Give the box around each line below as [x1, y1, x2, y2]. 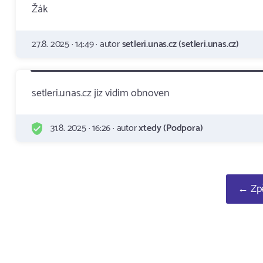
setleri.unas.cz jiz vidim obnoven [32, 85, 170, 102]
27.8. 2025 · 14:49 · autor [32, 36, 122, 52]
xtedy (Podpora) [139, 120, 203, 136]
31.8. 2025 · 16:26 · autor [48, 120, 139, 136]
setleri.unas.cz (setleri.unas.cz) [122, 36, 240, 52]
